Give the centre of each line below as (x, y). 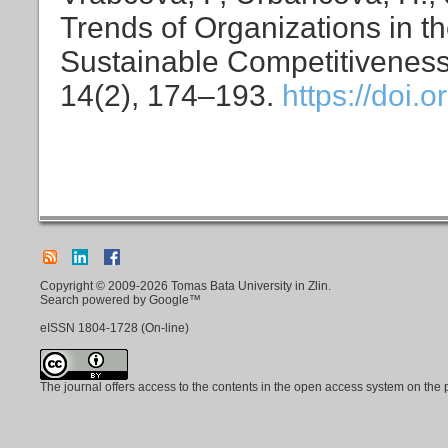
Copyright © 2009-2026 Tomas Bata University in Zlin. (185, 286)
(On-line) (163, 328)
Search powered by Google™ (120, 300)
